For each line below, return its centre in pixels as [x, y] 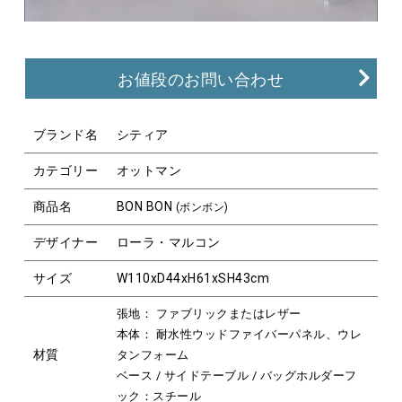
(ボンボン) [202, 207]
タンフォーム [153, 354]
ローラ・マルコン [168, 242]
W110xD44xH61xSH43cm [193, 278]
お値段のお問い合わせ [201, 79]
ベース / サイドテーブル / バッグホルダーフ [236, 375]
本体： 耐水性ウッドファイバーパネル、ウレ [239, 334]
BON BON [146, 206]
